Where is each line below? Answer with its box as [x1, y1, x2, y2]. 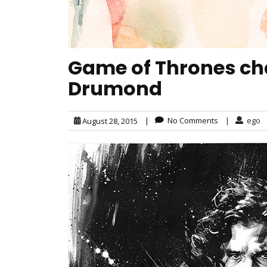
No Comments [164, 115, 218, 126]
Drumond [68, 75, 162, 103]
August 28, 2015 [80, 116, 138, 127]
